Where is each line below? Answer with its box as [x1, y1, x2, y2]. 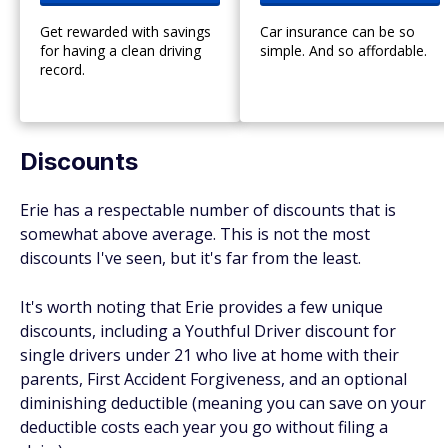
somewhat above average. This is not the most [20, 223, 370, 245]
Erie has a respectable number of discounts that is [20, 199, 396, 221]
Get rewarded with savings [40, 22, 211, 41]
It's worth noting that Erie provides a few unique [20, 296, 383, 318]
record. [40, 60, 85, 79]
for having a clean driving [40, 41, 201, 60]
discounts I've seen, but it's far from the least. [20, 247, 361, 269]
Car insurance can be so [260, 22, 415, 41]
